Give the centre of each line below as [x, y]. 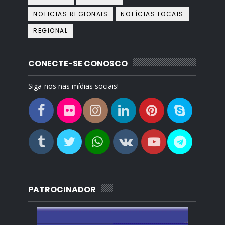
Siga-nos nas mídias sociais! [74, 86]
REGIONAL [51, 31]
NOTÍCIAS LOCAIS [152, 14]
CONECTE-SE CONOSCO [78, 64]
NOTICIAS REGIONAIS [71, 14]
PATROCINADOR [62, 190]
